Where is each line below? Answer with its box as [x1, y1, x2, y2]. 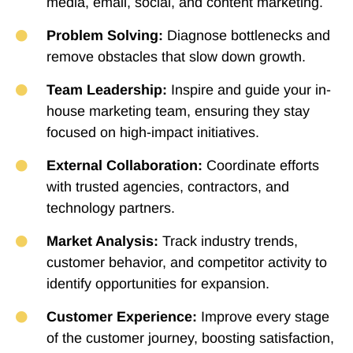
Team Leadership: [46, 82, 167, 98]
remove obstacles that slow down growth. [46, 49, 306, 65]
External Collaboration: [46, 158, 203, 173]
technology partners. [46, 200, 175, 216]
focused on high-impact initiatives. [46, 124, 259, 140]
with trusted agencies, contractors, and [46, 179, 289, 195]
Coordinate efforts [202, 158, 319, 173]
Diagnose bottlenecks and [162, 28, 330, 43]
